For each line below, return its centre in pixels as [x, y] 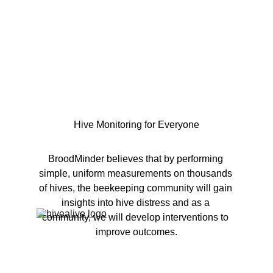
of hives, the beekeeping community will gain [136, 188]
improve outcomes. [136, 232]
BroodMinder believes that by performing [136, 159]
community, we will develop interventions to [136, 217]
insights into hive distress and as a [136, 203]
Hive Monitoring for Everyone [136, 125]
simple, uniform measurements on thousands [136, 173]
